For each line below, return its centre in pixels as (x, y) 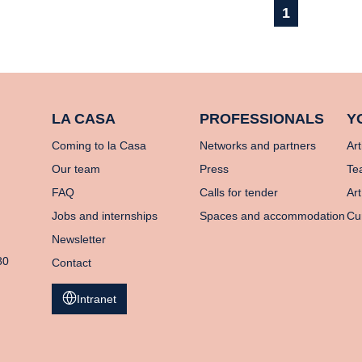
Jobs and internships (105, 215)
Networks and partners (257, 145)
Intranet (97, 299)
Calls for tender (238, 192)
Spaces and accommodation (272, 215)
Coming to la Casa (99, 145)
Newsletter (79, 239)
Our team (76, 168)
